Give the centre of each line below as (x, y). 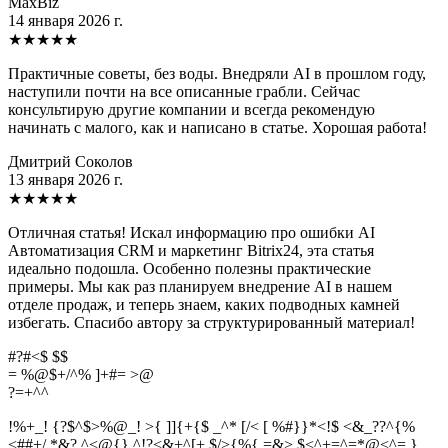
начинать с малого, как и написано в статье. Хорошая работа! (217, 127)
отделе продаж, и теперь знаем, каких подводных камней (204, 304)
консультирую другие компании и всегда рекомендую (191, 109)
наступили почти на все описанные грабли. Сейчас (184, 91)
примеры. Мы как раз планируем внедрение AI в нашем (200, 286)
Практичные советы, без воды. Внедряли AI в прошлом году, (217, 73)
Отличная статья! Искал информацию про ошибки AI (191, 232)
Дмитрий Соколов (70, 161)
